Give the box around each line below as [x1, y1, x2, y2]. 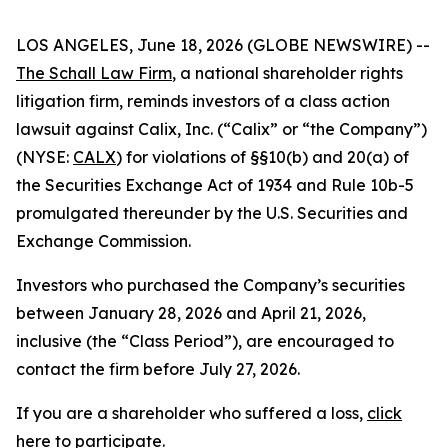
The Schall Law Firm [16, 63, 172, 83]
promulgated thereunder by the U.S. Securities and [16, 203, 408, 223]
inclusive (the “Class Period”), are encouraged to [16, 331, 394, 351]
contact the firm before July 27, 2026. [16, 359, 300, 379]
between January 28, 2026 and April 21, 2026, [16, 303, 366, 323]
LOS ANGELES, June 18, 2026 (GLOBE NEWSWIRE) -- [16, 35, 430, 55]
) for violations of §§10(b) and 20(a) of [116, 147, 409, 167]
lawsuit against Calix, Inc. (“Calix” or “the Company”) [16, 119, 427, 139]
